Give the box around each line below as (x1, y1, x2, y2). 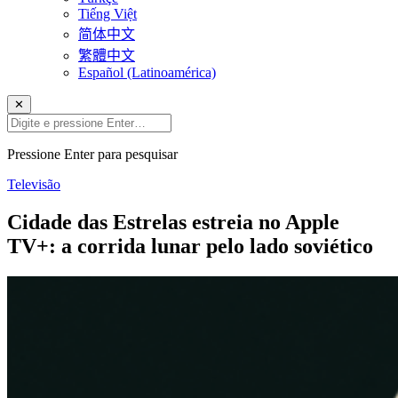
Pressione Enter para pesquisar (7, 147, 178, 162)
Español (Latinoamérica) (78, 65, 216, 80)
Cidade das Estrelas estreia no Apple (7, 210, 339, 234)
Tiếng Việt (78, 6, 137, 21)
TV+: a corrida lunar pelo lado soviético (7, 234, 373, 258)
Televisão (7, 177, 60, 192)
